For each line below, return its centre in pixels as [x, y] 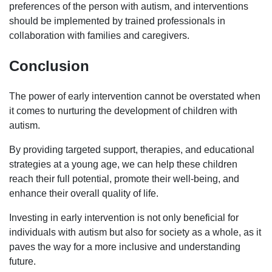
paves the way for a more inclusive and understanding [125, 247]
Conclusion [49, 66]
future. [22, 262]
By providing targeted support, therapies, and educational [132, 150]
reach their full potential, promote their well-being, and [124, 179]
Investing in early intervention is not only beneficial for [124, 218]
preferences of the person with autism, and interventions [129, 7]
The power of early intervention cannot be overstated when [135, 97]
